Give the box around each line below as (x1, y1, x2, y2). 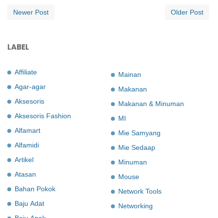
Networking (118, 201, 153, 210)
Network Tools (118, 187, 162, 195)
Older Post (171, 8, 203, 16)
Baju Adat (15, 199, 44, 207)
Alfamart (15, 126, 40, 134)
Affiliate (15, 68, 37, 76)
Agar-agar (15, 82, 46, 91)
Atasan (15, 170, 36, 178)
